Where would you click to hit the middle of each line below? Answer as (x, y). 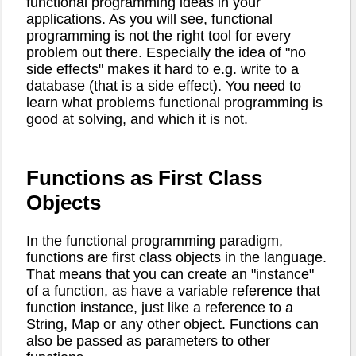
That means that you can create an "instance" (170, 275)
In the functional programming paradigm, (155, 241)
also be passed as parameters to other (148, 341)
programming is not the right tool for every (159, 36)
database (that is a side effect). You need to (164, 86)
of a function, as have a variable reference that (173, 291)
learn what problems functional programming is (174, 103)
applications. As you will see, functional (149, 19)
